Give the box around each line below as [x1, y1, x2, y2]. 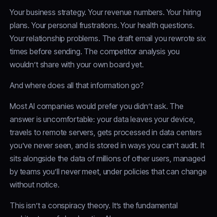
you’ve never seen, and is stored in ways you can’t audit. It [10, 140, 204, 150]
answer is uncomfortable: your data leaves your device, [10, 114, 195, 124]
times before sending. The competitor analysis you [10, 46, 180, 56]
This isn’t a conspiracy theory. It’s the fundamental [10, 200, 178, 210]
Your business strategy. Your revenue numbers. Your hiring [10, 7, 201, 17]
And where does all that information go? [10, 80, 144, 90]
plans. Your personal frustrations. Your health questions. [10, 20, 195, 30]
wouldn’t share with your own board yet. [10, 59, 144, 69]
